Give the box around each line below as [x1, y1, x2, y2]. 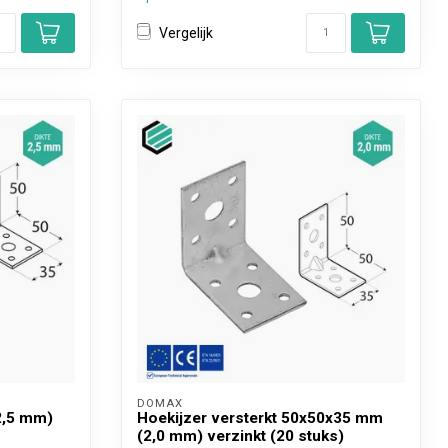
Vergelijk [159, 24, 213, 41]
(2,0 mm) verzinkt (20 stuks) [137, 427, 344, 445]
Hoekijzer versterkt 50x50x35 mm [137, 409, 383, 427]
